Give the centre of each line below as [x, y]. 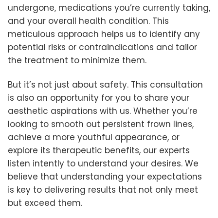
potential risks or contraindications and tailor [102, 47]
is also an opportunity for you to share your [99, 98]
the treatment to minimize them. [77, 60]
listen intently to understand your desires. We [103, 163]
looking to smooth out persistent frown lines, [101, 124]
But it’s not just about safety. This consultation [105, 84]
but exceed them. [45, 203]
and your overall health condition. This [88, 21]
